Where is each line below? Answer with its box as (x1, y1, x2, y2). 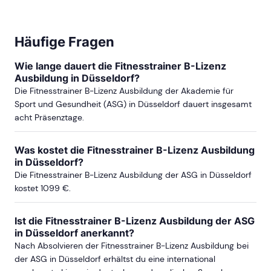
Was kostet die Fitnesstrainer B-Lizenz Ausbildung (15, 143, 255, 156)
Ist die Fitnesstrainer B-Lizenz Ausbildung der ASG (15, 214, 255, 227)
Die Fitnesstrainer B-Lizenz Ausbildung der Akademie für (15, 85, 233, 96)
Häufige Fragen (15, 33, 114, 50)
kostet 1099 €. (15, 182, 71, 194)
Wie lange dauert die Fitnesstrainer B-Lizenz (15, 59, 226, 72)
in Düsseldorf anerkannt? (15, 226, 134, 239)
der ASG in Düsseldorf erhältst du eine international (15, 253, 215, 264)
